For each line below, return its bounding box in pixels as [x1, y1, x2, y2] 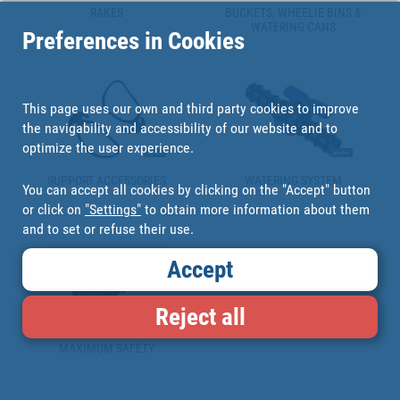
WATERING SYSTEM [245, 173, 342, 187]
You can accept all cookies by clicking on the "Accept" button [22, 180, 371, 198]
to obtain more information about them [141, 200, 370, 218]
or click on [22, 200, 85, 218]
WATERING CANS [251, 20, 336, 34]
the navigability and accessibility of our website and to [22, 119, 337, 137]
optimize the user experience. [22, 138, 194, 156]
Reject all [154, 302, 246, 331]
